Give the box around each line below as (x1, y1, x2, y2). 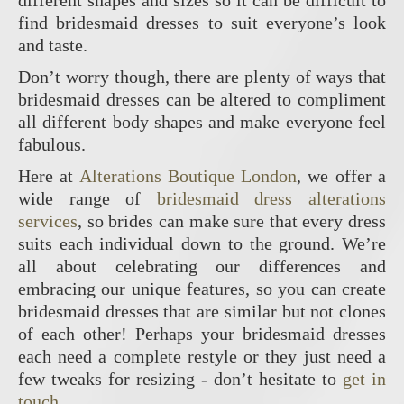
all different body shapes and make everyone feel (18, 112, 386, 133)
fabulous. (18, 134, 86, 155)
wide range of (18, 188, 157, 209)
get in (343, 369, 386, 390)
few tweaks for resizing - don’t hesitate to (18, 369, 343, 390)
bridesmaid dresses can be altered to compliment (18, 89, 386, 110)
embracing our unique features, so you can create (18, 279, 386, 299)
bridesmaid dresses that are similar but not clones (18, 301, 386, 322)
